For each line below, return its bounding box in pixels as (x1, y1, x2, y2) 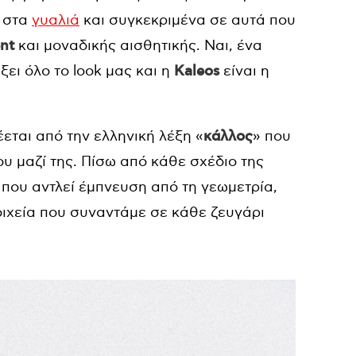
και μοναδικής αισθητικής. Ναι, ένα (14, 37, 262, 54)
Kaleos (174, 63, 219, 80)
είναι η (219, 63, 269, 79)
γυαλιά (32, 12, 79, 29)
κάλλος (203, 128, 253, 145)
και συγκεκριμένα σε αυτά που (79, 12, 296, 29)
